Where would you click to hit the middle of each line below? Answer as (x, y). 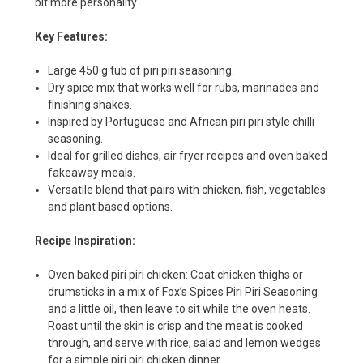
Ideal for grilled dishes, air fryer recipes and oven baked (188, 155)
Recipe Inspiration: (85, 240)
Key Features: (71, 36)
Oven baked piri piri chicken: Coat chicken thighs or (176, 274)
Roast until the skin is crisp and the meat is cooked (176, 325)
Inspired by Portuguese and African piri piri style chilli (181, 121)
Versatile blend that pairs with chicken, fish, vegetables (187, 189)
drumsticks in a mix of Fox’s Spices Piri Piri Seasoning (183, 291)
